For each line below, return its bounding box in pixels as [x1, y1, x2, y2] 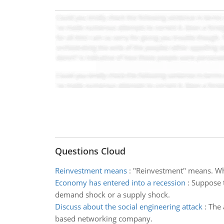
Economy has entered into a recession [54, 177, 185, 187]
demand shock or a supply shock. [54, 189, 170, 199]
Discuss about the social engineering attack [54, 201, 202, 211]
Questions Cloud [54, 145, 125, 157]
